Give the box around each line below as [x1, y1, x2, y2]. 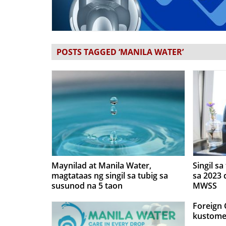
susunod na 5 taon [51, 180, 123, 191]
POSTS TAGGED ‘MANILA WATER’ [56, 46, 184, 58]
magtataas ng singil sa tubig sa [51, 170, 168, 181]
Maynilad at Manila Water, [51, 160, 151, 171]
